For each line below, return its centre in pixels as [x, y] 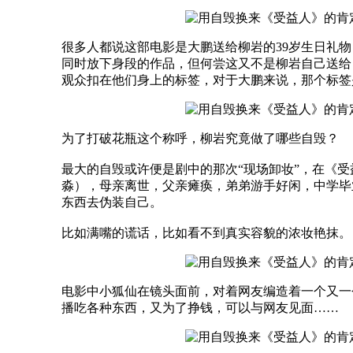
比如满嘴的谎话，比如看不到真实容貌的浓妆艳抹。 [206, 232]
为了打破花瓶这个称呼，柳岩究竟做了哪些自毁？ [200, 138]
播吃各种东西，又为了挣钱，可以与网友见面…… [200, 307]
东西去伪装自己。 [112, 202]
